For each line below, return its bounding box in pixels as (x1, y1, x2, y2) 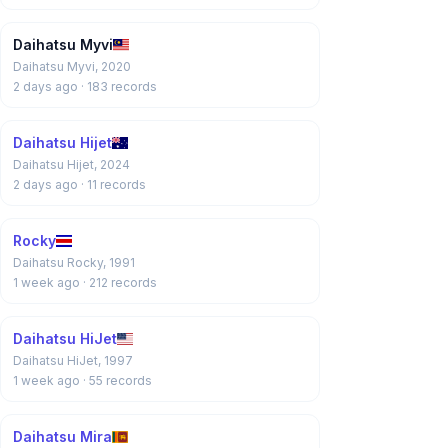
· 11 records (81, 177, 146, 192)
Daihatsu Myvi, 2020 (13, 59, 131, 74)
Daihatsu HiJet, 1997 (13, 353, 133, 368)
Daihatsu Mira (13, 428, 112, 445)
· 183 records (81, 79, 157, 94)
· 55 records (83, 373, 152, 388)
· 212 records (83, 275, 157, 290)
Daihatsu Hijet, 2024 (13, 157, 130, 172)
